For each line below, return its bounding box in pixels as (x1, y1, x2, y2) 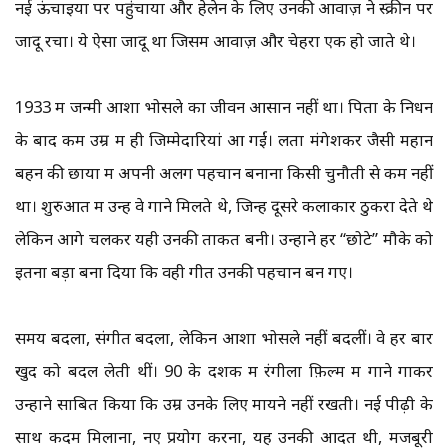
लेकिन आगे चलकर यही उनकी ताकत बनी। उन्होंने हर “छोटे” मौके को (15, 227, 433, 251)
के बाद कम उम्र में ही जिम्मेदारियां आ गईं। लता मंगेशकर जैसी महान (15, 128, 433, 152)
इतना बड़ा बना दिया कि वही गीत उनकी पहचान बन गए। (15, 260, 353, 284)
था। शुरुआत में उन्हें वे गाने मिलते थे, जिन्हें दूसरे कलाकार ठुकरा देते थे (15, 194, 433, 218)
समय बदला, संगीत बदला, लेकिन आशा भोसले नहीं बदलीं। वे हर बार (15, 326, 433, 350)
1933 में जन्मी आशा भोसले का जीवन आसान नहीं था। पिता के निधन (15, 95, 433, 119)
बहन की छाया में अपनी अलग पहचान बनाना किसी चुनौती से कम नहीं (15, 161, 433, 185)
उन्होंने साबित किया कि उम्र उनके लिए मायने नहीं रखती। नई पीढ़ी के (15, 392, 433, 416)
